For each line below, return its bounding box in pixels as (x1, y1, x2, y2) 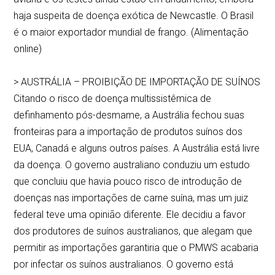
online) (14, 43, 42, 55)
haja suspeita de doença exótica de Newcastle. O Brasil (14, 10, 254, 22)
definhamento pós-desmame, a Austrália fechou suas (14, 109, 245, 122)
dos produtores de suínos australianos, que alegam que (14, 225, 253, 238)
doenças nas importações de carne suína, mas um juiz (14, 192, 249, 204)
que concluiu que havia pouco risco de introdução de (14, 176, 242, 188)
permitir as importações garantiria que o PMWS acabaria (14, 242, 259, 254)
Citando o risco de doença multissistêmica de (14, 93, 212, 105)
